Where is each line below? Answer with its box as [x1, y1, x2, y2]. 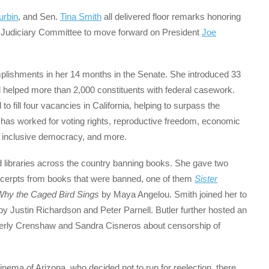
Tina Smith [60, 11, 101, 22]
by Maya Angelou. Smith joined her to [99, 189, 247, 199]
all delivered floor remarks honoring [101, 11, 241, 22]
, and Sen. [18, 11, 60, 22]
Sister [195, 173, 217, 184]
